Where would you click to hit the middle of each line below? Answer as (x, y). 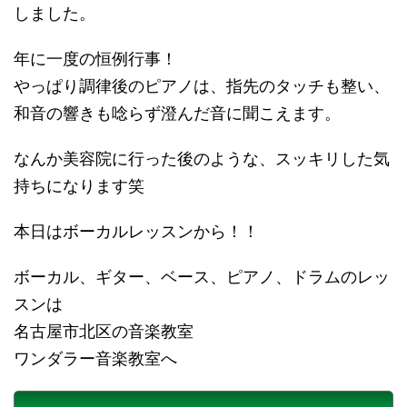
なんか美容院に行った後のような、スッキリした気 (202, 159)
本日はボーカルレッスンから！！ (136, 232)
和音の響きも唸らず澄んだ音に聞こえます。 (177, 114)
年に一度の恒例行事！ (95, 59)
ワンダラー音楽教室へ (95, 359)
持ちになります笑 (79, 186)
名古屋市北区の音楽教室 (104, 332)
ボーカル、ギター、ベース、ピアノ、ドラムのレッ (202, 277)
